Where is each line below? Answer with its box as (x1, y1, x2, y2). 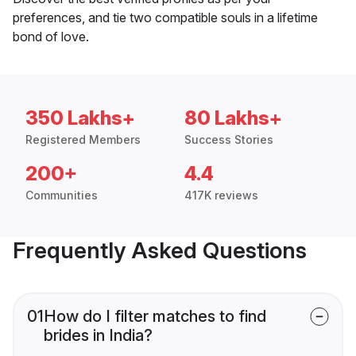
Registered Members (25, 133, 141, 147)
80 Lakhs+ (184, 106, 282, 130)
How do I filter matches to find (44, 307, 266, 327)
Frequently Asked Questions (13, 237, 307, 265)
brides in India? (44, 326, 153, 346)
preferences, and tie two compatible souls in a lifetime (13, 10, 318, 26)
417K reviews (184, 188, 258, 203)
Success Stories (184, 133, 273, 147)
